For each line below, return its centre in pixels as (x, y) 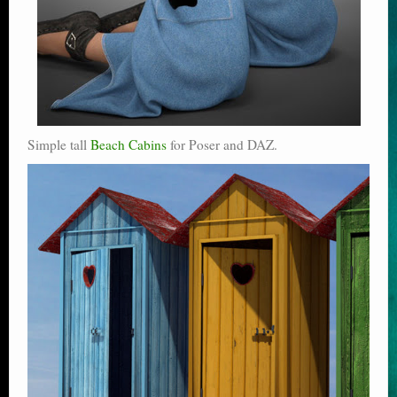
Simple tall (59, 144)
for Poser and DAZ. (222, 144)
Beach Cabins (128, 144)
